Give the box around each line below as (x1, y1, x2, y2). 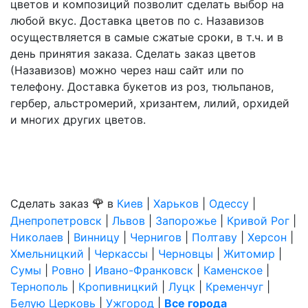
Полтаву (192, 230, 237, 244)
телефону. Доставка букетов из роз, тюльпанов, (10, 80, 274, 93)
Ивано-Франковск (95, 263, 193, 277)
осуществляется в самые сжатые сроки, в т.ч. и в (10, 30, 283, 44)
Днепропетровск (10, 214, 102, 228)
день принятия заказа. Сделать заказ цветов (10, 47, 256, 60)
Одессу (209, 197, 249, 210)
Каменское (203, 263, 263, 277)
